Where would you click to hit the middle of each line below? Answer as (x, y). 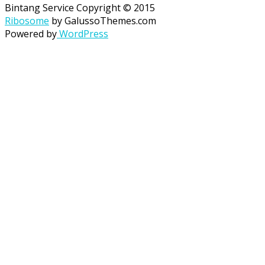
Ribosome (27, 20)
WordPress (83, 33)
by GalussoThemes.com (103, 20)
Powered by (31, 33)
